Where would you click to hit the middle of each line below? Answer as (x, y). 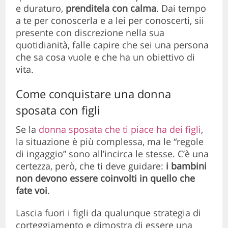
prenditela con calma (111, 8)
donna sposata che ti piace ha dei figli (119, 130)
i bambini (187, 166)
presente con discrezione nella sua (90, 33)
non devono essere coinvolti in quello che (106, 178)
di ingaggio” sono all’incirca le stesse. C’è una (112, 154)
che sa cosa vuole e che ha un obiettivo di (106, 57)
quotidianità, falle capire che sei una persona (112, 45)
